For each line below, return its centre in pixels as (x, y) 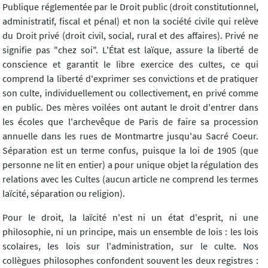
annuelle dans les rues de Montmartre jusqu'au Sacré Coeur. (130, 136)
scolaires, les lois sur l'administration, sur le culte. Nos (130, 246)
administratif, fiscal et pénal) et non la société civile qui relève (130, 21)
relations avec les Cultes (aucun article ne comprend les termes (130, 179)
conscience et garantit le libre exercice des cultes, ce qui (130, 64)
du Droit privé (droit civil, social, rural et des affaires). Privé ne (130, 36)
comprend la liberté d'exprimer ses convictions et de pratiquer (130, 79)
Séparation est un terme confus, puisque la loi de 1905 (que (130, 150)
